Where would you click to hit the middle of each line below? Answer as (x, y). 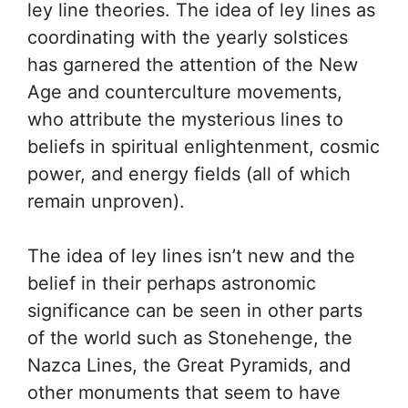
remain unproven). (106, 201)
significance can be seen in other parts (195, 310)
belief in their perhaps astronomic (172, 283)
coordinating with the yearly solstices (188, 37)
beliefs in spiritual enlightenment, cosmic (204, 146)
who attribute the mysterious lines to (185, 119)
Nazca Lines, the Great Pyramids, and (189, 365)
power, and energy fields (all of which (189, 173)
